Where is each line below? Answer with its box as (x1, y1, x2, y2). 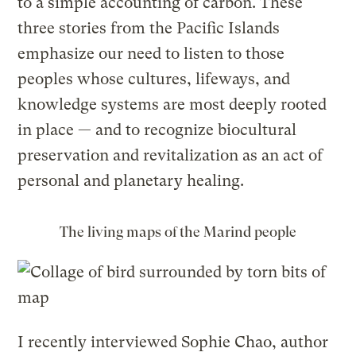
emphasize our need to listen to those (17, 44, 285, 63)
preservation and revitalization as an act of (17, 145, 323, 164)
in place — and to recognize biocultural (17, 120, 297, 139)
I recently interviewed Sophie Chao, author (17, 332, 329, 351)
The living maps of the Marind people (60, 222, 296, 240)
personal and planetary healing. (17, 171, 245, 190)
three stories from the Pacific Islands (17, 18, 281, 37)
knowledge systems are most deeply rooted (17, 95, 327, 114)
